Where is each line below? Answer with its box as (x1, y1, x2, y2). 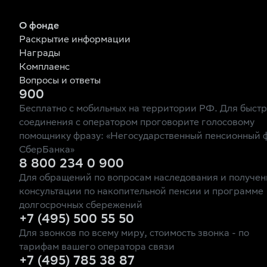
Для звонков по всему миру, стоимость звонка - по (19, 229, 249, 239)
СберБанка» (19, 145, 74, 156)
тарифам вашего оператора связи (19, 243, 175, 253)
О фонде (19, 21, 59, 32)
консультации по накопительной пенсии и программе (19, 187, 263, 197)
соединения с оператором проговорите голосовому (19, 118, 254, 128)
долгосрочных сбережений (19, 201, 142, 211)
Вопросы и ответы (19, 76, 101, 86)
